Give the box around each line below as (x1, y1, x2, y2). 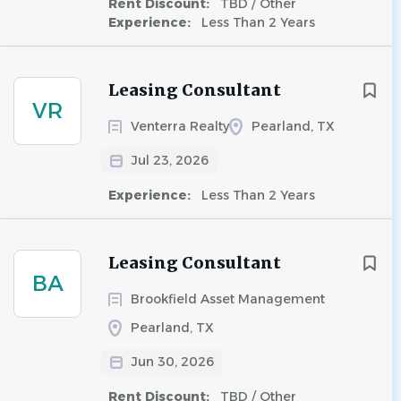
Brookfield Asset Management (131, 291, 325, 307)
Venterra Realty (131, 118, 229, 134)
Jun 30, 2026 (132, 354, 214, 370)
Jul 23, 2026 (132, 152, 209, 168)
